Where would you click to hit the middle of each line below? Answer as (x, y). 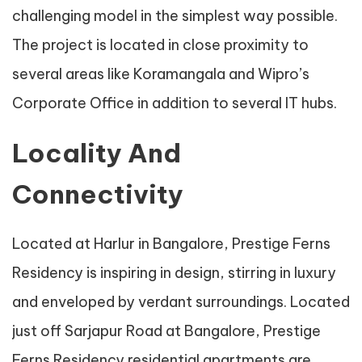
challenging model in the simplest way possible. (175, 16)
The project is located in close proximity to (160, 45)
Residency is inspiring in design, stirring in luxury (174, 273)
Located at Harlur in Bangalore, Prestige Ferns (171, 244)
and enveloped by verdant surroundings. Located (181, 302)
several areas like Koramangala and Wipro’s (161, 74)
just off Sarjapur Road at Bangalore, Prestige (166, 331)
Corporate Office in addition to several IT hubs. (175, 103)
